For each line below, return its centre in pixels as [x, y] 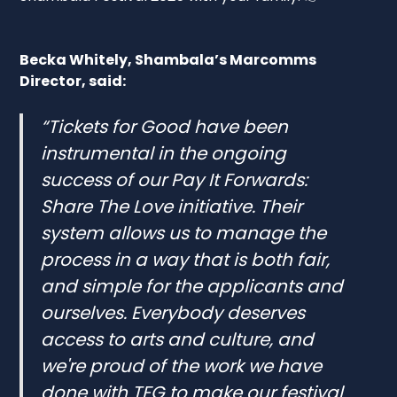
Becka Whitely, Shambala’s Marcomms [168, 59]
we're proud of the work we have [182, 366]
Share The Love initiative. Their [172, 206]
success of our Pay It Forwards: [175, 179]
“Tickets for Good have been [165, 126]
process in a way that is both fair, [186, 259]
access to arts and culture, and [178, 339]
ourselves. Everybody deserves [173, 312]
